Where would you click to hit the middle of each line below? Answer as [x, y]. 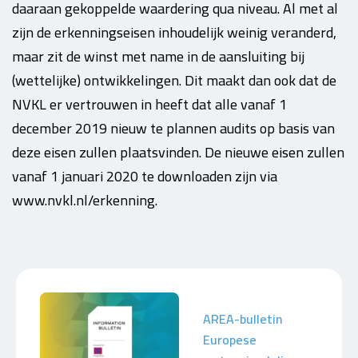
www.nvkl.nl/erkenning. [85, 200]
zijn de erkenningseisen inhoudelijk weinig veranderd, [174, 32]
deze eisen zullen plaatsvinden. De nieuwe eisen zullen [178, 152]
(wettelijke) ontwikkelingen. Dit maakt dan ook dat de [174, 80]
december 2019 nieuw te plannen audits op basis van [173, 128]
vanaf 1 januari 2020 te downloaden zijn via [145, 176]
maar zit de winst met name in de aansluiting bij [158, 56]
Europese [230, 340]
